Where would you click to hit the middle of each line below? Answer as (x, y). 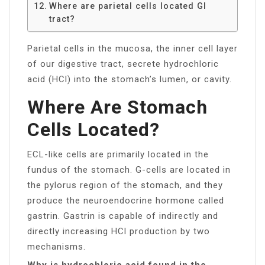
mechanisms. (56, 246)
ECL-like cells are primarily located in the (118, 154)
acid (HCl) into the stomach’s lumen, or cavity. (130, 79)
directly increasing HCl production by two (119, 231)
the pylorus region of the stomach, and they (125, 185)
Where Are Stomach (117, 107)
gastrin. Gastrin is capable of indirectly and (123, 216)
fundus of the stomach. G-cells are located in (129, 169)
